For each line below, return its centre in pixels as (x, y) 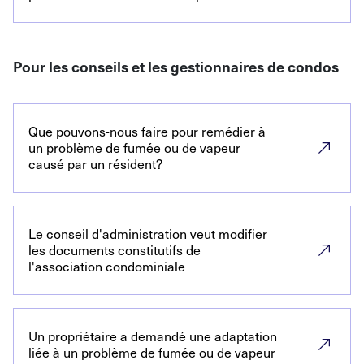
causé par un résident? (95, 164)
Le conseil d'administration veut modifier (148, 234)
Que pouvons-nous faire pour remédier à (147, 131)
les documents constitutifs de (115, 250)
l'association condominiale (107, 266)
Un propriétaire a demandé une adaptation (153, 336)
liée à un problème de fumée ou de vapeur (152, 352)
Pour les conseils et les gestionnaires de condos (176, 66)
